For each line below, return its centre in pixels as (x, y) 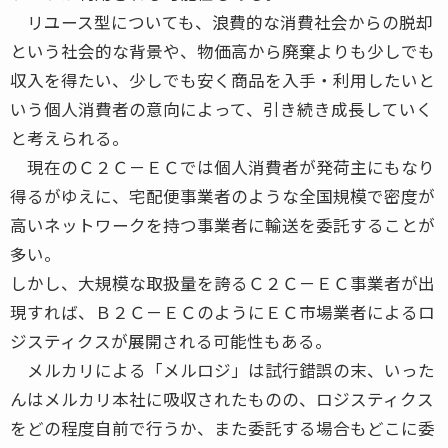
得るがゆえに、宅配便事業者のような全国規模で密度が (222, 195)
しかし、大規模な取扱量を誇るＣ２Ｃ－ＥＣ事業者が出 (222, 282)
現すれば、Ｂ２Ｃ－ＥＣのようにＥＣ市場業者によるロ (222, 311)
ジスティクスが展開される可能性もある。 (171, 340)
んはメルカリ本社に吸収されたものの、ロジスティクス (222, 398)
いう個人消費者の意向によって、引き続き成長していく (221, 108)
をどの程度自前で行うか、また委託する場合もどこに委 (222, 427)
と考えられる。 (69, 137)
